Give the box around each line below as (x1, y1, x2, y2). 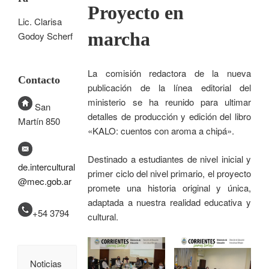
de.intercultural (18, 160, 75, 174)
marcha (88, 28, 151, 50)
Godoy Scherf (18, 29, 73, 42)
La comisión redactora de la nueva (88, 67, 251, 80)
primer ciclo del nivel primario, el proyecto (88, 166, 251, 180)
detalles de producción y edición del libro (88, 110, 251, 123)
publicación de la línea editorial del (88, 81, 251, 94)
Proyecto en (88, 2, 184, 24)
